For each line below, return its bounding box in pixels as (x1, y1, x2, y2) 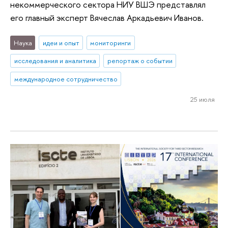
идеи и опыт (42, 38, 79, 47)
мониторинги (90, 38, 131, 47)
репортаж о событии (107, 56, 173, 66)
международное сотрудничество (14, 74, 118, 84)
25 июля (190, 94, 215, 104)
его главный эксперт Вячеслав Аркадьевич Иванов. (10, 12, 204, 24)
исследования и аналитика (14, 56, 96, 66)
